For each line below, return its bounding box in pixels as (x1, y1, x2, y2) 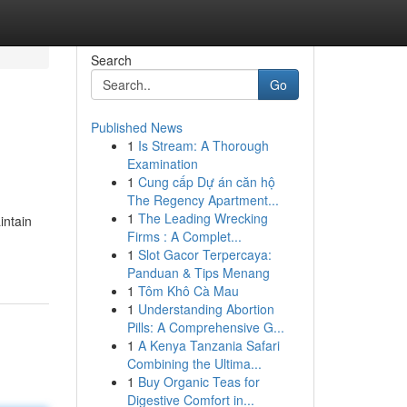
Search (90, 51, 132, 69)
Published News (90, 118, 183, 136)
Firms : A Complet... (126, 227, 242, 245)
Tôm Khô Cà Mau (137, 282, 239, 300)
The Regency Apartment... (126, 191, 279, 209)
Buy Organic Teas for (137, 372, 260, 391)
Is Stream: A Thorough (137, 136, 269, 154)
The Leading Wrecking (137, 209, 268, 227)
